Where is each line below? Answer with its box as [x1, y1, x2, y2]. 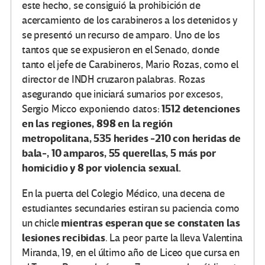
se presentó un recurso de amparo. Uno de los [22, 29, 221, 42]
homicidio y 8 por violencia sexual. [22, 161, 181, 176]
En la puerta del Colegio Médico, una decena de [22, 188, 225, 201]
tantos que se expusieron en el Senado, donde [22, 44, 220, 57]
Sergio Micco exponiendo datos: [22, 103, 160, 116]
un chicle [22, 217, 62, 230]
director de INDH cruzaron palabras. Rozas [22, 73, 205, 86]
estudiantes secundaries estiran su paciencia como [22, 202, 240, 215]
